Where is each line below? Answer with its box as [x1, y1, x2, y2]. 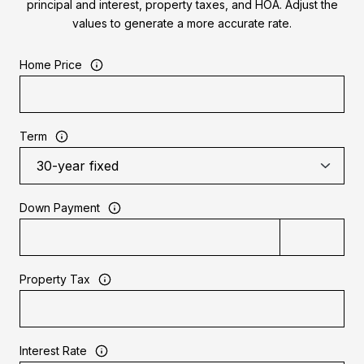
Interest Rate [19, 344, 87, 358]
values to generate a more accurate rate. [72, 16, 292, 31]
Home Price [19, 58, 82, 72]
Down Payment [19, 201, 100, 215]
